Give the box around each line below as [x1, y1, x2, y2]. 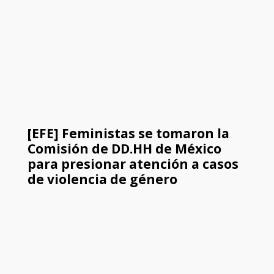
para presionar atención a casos [27, 155, 239, 173]
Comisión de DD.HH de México [27, 140, 221, 158]
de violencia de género [27, 171, 177, 188]
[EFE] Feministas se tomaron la [27, 125, 229, 143]
